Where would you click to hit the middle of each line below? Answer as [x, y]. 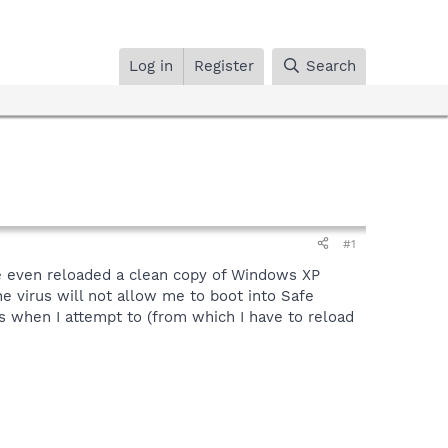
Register [224, 65]
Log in [151, 65]
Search [331, 65]
